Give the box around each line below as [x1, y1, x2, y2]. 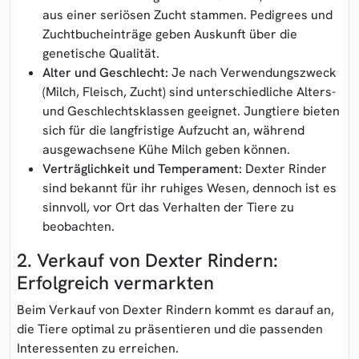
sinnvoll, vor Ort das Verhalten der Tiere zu [42, 198, 294, 216]
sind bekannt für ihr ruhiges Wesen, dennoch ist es [42, 179, 337, 196]
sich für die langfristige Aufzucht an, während [42, 121, 305, 139]
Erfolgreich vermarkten [17, 270, 214, 295]
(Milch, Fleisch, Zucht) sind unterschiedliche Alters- [42, 83, 336, 100]
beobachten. [42, 217, 115, 235]
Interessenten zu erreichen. [17, 339, 179, 357]
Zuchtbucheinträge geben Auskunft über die [42, 25, 297, 42]
